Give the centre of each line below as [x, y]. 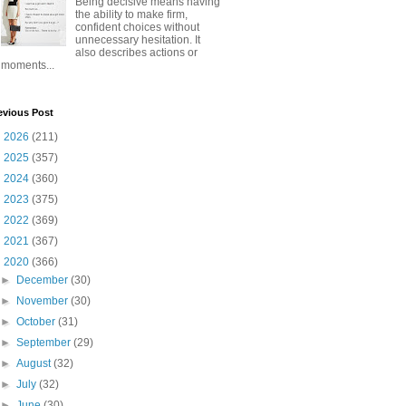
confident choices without [137, 28]
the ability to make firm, [131, 15]
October [38, 321]
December [44, 280]
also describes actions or [136, 53]
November [44, 300]
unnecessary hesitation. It [137, 40]
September [45, 342]
